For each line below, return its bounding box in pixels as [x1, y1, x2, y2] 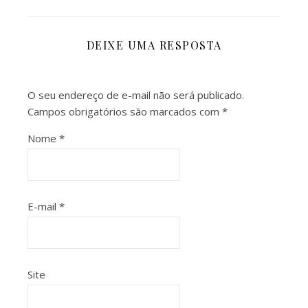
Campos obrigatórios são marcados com [27, 104, 222, 118]
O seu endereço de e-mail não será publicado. [27, 88, 244, 102]
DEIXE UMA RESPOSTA [86, 38, 222, 52]
